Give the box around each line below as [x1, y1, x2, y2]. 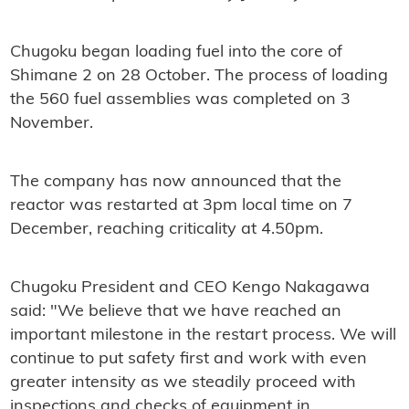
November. [9, 115, 93, 133]
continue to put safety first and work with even [9, 351, 367, 369]
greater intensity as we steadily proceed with [9, 374, 356, 393]
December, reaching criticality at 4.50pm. [9, 221, 323, 239]
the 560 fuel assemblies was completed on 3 [9, 91, 351, 110]
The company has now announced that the [9, 173, 341, 192]
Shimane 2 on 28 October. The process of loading [9, 68, 388, 86]
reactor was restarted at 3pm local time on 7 [9, 197, 352, 215]
